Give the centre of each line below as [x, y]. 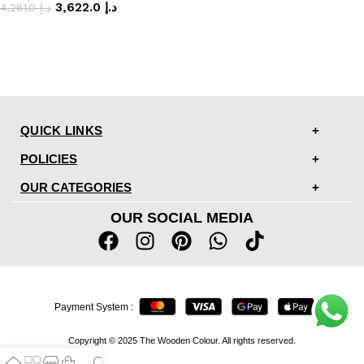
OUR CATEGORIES [76, 187]
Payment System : [94, 308]
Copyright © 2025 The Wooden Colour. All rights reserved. [182, 340]
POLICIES [49, 158]
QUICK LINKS [62, 130]
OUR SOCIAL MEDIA [182, 217]
